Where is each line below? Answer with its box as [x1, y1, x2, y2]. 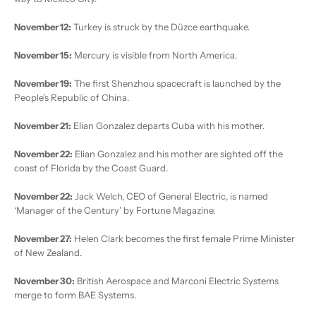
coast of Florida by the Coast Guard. [14, 162, 168, 174]
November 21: [14, 120, 71, 132]
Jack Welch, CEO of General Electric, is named [73, 190, 268, 202]
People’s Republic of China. [14, 92, 129, 104]
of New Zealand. [14, 247, 82, 259]
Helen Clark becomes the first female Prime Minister [72, 233, 295, 245]
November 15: [14, 49, 72, 61]
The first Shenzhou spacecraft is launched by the [72, 78, 281, 90]
